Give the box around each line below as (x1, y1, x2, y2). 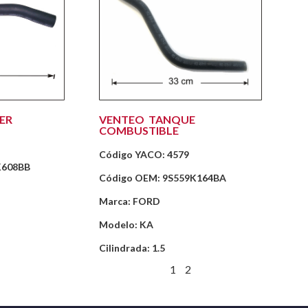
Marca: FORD (99, 195, 161, 208)
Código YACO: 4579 (99, 148, 190, 161)
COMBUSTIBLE (99, 124, 179, 137)
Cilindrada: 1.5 (99, 242, 166, 254)
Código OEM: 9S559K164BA (99, 172, 227, 184)
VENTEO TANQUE (99, 113, 196, 126)
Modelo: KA (99, 219, 154, 231)
